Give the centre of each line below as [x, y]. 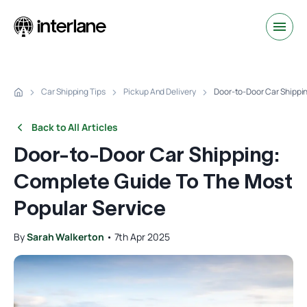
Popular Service [90, 208]
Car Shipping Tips [73, 92]
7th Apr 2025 [142, 236]
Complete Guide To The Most [153, 181]
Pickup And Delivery [159, 92]
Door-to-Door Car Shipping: [147, 154]
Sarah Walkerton [65, 236]
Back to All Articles [75, 127]
